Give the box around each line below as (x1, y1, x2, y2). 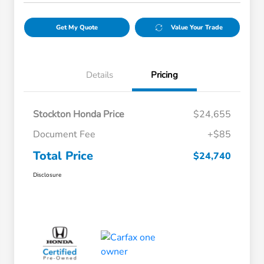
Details (86, 69, 113, 81)
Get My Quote (55, 23, 98, 32)
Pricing (151, 69, 178, 81)
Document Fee (33, 128, 95, 141)
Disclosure (33, 171, 61, 180)
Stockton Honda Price (33, 108, 124, 121)
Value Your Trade (171, 23, 223, 32)
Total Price (33, 148, 93, 164)
